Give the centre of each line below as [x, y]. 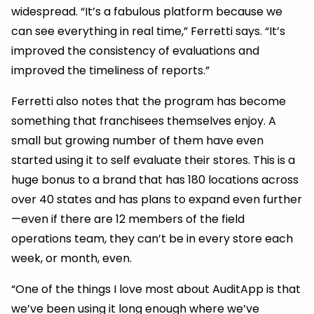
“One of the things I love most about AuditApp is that [156, 289]
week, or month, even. [71, 259]
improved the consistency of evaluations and [135, 51]
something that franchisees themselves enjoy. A [144, 121]
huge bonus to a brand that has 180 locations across [155, 180]
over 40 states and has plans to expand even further [157, 200]
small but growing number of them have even [137, 141]
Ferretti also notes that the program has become [149, 102]
